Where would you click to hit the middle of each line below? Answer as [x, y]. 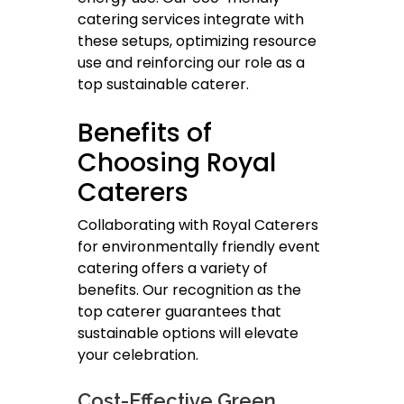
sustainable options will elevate [188, 334]
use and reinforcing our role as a [191, 63]
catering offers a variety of [173, 269]
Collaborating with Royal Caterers [198, 225]
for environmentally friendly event [199, 247]
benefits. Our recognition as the [189, 290]
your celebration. [138, 355]
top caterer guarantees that [179, 312]
